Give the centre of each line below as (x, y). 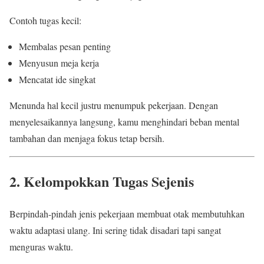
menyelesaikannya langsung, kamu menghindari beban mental (124, 121)
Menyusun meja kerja (59, 62)
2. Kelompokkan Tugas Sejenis (102, 181)
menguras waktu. (41, 246)
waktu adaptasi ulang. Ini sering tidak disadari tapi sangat (115, 230)
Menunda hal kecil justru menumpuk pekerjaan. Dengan (114, 105)
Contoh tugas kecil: (45, 20)
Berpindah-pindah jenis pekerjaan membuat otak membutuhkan (127, 213)
